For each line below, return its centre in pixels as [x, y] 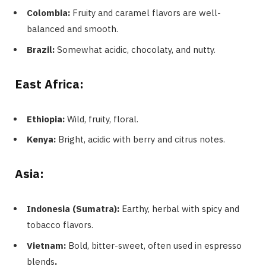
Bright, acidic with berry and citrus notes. [142, 140]
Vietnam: [47, 245]
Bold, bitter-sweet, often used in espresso [155, 245]
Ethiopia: [47, 119]
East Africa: [49, 84]
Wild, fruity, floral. [103, 119]
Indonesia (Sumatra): [74, 209]
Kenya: [42, 140]
